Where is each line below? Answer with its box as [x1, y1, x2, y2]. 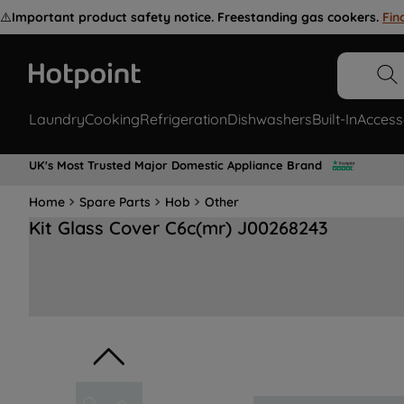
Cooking [85, 110, 140, 129]
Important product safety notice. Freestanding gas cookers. [12, 9, 379, 25]
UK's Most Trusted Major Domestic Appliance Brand [29, 157, 322, 172]
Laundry [29, 110, 85, 129]
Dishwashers [227, 110, 312, 129]
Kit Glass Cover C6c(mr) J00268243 [29, 216, 328, 240]
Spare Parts [79, 193, 151, 210]
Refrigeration [140, 110, 227, 129]
